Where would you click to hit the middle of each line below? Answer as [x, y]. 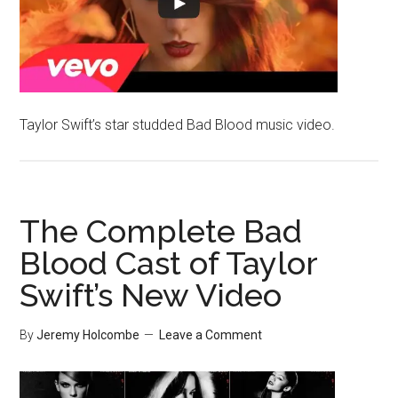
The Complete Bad [161, 231]
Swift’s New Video [151, 295]
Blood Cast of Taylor [169, 263]
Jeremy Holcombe [88, 334]
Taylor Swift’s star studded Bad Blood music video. [178, 124]
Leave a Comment [211, 334]
